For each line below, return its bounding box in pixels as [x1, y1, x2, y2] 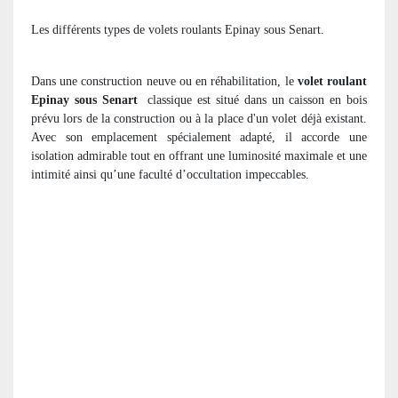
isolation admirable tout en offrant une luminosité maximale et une [31, 148, 367, 163]
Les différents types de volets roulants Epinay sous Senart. [31, 22, 324, 36]
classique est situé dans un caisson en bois [147, 92, 368, 107]
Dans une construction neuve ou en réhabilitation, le [31, 74, 298, 88]
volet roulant [297, 74, 368, 88]
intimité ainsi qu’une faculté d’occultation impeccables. [31, 167, 309, 181]
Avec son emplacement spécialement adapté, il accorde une [31, 130, 367, 144]
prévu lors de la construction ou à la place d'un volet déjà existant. [31, 111, 367, 125]
